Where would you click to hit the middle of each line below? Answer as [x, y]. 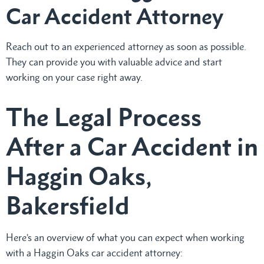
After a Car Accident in [132, 146]
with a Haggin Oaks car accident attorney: [94, 253]
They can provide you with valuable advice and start [114, 62]
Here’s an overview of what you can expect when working [125, 237]
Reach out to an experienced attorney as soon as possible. [126, 46]
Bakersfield [68, 205]
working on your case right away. [74, 77]
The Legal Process [104, 117]
